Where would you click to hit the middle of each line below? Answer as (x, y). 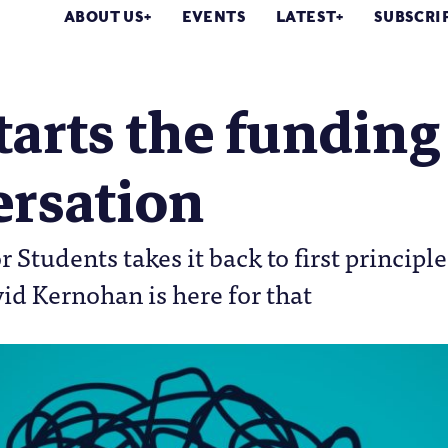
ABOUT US (104, 17)
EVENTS (214, 17)
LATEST (306, 17)
